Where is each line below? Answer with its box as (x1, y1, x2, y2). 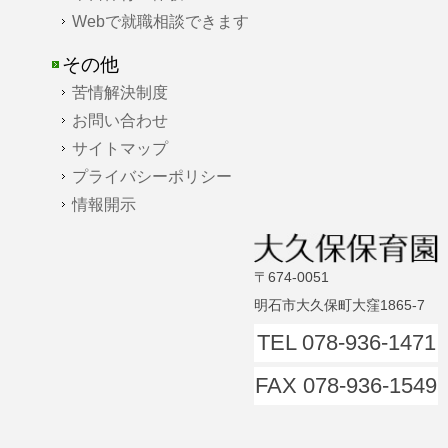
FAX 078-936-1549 (255, 373, 437, 398)
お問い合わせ (71, 110, 168, 129)
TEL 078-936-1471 (256, 330, 436, 355)
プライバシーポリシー (71, 166, 232, 185)
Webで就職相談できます (71, 11, 249, 30)
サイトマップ (71, 138, 168, 157)
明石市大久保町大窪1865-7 (254, 296, 425, 313)
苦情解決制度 (71, 82, 168, 101)
